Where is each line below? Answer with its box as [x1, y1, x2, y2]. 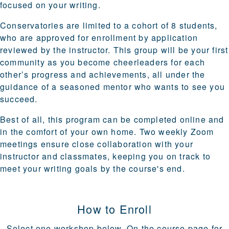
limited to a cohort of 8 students [80, 19, 215, 32]
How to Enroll [77, 201, 152, 217]
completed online [133, 113, 206, 126]
